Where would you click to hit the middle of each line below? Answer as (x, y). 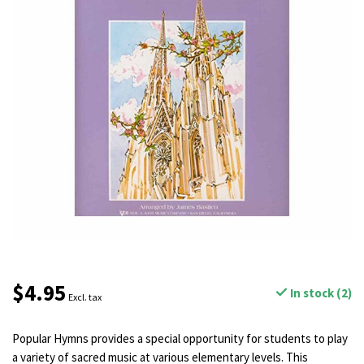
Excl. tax (85, 297)
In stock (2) (320, 293)
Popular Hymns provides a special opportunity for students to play (180, 339)
